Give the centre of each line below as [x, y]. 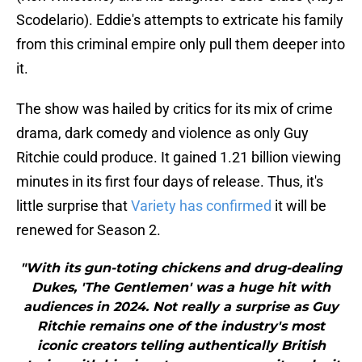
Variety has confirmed [201, 206]
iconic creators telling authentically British [181, 346]
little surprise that [74, 206]
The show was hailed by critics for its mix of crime [175, 109]
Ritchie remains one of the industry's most [181, 326]
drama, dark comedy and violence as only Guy [162, 133]
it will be [299, 206]
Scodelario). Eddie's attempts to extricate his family [180, 20]
